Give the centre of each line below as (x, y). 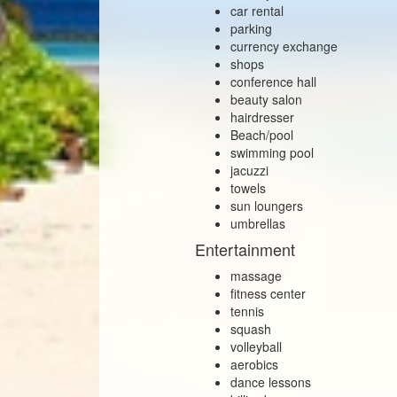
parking (252, 28)
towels (249, 187)
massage (257, 275)
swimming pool (272, 152)
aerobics (255, 364)
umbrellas (258, 223)
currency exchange (284, 46)
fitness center (269, 293)
